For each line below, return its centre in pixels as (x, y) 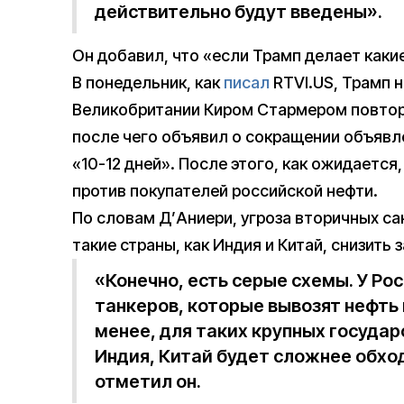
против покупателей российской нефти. (225, 191)
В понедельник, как (148, 83)
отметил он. (148, 382)
